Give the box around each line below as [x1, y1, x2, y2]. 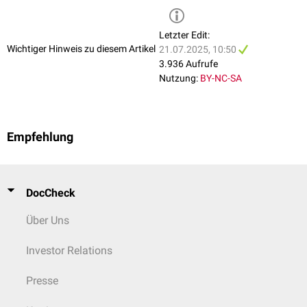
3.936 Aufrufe [159, 58, 218, 70]
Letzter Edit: [159, 29, 210, 41]
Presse [26, 274, 58, 287]
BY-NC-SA [200, 73, 242, 84]
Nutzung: [159, 73, 198, 84]
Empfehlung [7, 130, 73, 145]
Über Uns [26, 214, 69, 227]
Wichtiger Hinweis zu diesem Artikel [7, 42, 156, 54]
